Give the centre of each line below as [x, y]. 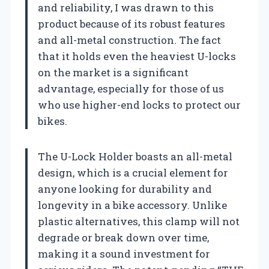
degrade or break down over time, [123, 237]
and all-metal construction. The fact [129, 40]
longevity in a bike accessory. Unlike [132, 205]
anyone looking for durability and [125, 189]
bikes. [53, 121]
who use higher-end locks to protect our [139, 104]
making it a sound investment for [124, 253]
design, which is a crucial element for [133, 172]
